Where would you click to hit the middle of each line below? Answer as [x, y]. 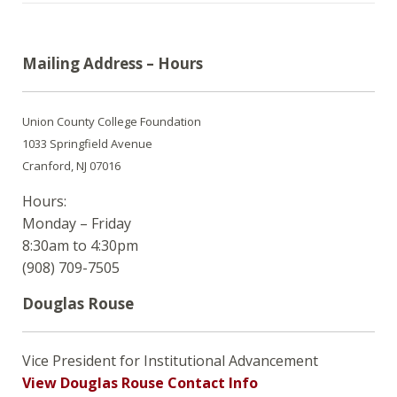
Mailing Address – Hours [113, 64]
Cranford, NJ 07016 [71, 166]
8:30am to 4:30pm [80, 246]
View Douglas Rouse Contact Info [140, 383]
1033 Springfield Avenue [87, 144]
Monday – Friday [77, 224]
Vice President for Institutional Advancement [170, 361]
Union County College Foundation [112, 122]
